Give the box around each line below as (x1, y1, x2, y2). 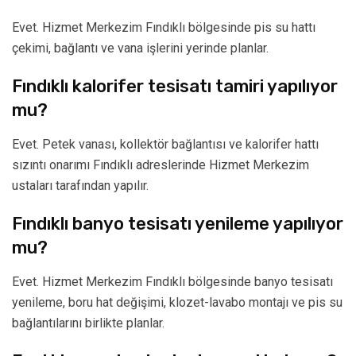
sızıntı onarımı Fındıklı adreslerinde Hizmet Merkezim (12, 157, 309, 173)
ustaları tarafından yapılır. (12, 178, 149, 194)
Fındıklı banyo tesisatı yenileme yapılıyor (12, 213, 343, 235)
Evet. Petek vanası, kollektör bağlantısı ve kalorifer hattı (12, 137, 319, 153)
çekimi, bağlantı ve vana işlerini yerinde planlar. (12, 41, 269, 56)
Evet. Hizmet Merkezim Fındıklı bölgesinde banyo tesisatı (12, 274, 333, 290)
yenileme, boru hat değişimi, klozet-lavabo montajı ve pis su (12, 295, 342, 311)
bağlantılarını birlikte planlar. (12, 315, 164, 331)
